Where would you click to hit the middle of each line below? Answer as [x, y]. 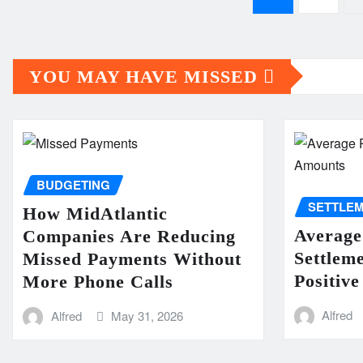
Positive [327, 281]
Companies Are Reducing [129, 237]
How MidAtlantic [95, 214]
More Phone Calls [98, 282]
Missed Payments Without [132, 259]
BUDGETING [73, 184]
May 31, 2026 [147, 316]
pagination [79, 45]
